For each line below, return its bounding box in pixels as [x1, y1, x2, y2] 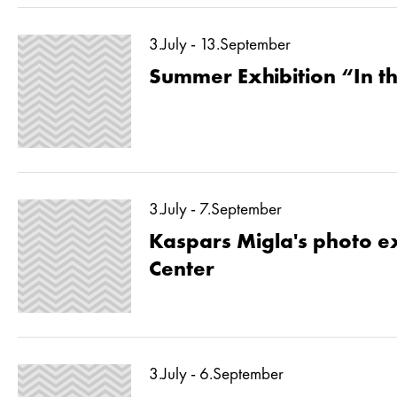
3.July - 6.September [149, 366, 284, 384]
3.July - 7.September [149, 201, 282, 219]
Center [149, 260, 214, 281]
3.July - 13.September [149, 36, 291, 54]
